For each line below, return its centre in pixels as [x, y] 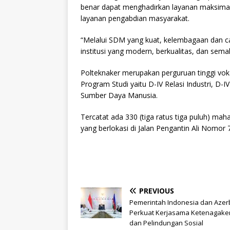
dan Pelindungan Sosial [166, 223]
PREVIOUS [157, 191]
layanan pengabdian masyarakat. [135, 18]
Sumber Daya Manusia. [119, 95]
